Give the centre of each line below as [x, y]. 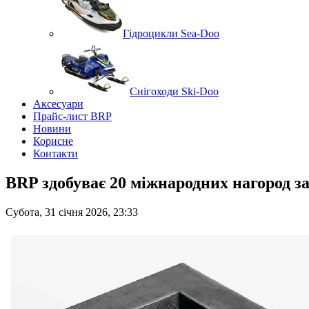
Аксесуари [58, 104]
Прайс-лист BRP [72, 116]
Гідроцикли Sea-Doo [171, 33]
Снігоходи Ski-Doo [174, 91]
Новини [52, 129]
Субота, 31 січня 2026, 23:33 [72, 212]
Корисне [53, 141]
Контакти [56, 153]
